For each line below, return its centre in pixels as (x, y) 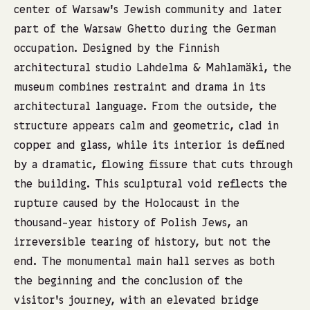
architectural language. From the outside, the (145, 107)
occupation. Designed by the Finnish (117, 49)
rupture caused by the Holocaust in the (127, 204)
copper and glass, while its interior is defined (149, 146)
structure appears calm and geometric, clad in (146, 127)
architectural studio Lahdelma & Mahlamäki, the (153, 69)
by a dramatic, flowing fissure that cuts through (153, 165)
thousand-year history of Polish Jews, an (131, 224)
